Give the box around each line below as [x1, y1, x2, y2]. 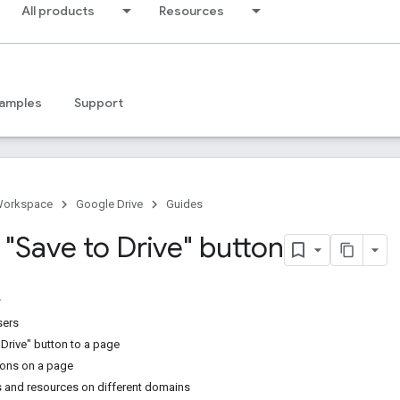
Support [74, 95, 123, 111]
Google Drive [76, 197, 143, 211]
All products [21, 3, 95, 19]
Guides [166, 197, 203, 211]
